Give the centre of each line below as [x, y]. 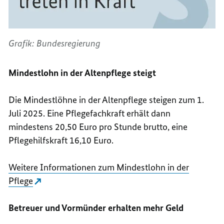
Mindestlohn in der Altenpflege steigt [82, 73]
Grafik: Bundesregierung [55, 43]
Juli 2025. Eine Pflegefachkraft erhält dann [90, 113]
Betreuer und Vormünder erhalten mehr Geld [96, 208]
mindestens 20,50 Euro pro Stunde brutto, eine [98, 127]
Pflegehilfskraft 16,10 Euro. [61, 140]
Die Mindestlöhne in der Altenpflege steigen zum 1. [106, 100]
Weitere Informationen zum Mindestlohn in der [99, 167]
